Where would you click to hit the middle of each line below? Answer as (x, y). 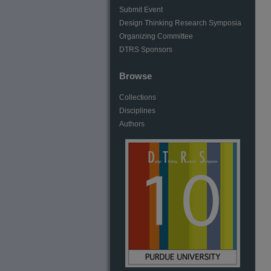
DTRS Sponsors (146, 50)
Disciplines (137, 111)
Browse (135, 76)
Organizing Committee (156, 36)
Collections (138, 97)
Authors (132, 124)
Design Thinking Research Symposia (180, 23)
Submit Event (141, 10)
